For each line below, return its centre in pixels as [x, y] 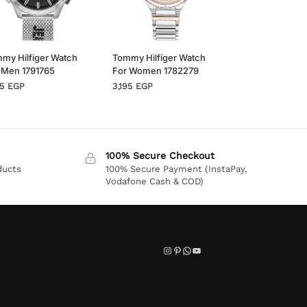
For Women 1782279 [155, 70]
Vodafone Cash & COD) [155, 181]
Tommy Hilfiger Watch [159, 57]
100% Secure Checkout [160, 155]
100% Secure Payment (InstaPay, [176, 169]
